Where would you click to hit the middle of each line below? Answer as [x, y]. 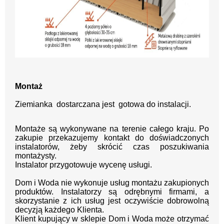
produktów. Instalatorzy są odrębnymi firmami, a [112, 191]
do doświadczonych [172, 137]
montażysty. [37, 155]
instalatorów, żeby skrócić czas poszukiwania [112, 146]
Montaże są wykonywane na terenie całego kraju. [107, 128]
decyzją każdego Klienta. [59, 209]
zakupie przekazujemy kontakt [75, 137]
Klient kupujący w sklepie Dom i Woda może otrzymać [112, 218]
